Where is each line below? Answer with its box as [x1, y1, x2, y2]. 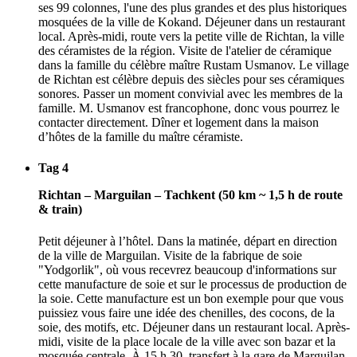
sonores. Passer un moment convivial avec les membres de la [38, 86, 343, 100]
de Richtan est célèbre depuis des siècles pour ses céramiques [38, 72, 344, 86]
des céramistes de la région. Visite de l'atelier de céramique [38, 43, 331, 57]
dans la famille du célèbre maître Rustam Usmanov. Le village [38, 57, 349, 72]
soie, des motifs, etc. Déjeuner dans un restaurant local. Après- [38, 320, 350, 334]
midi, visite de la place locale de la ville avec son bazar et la [38, 334, 335, 348]
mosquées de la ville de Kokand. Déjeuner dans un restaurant [38, 14, 345, 29]
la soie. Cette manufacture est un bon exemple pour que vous [38, 291, 343, 305]
